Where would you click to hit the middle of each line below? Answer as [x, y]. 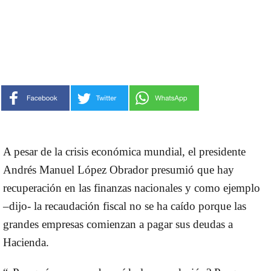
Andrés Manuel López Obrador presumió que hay [119, 169]
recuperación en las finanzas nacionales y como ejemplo [132, 188]
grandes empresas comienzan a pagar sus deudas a [118, 224]
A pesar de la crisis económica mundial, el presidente [124, 151]
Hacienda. [26, 242]
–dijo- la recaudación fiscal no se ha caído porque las [125, 206]
